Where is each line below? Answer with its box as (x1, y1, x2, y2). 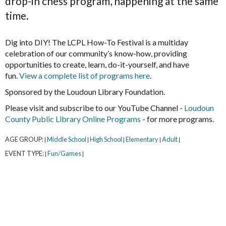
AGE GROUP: (5, 135, 44, 144)
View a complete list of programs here (19, 71, 150, 81)
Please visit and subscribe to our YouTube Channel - (5, 103, 184, 113)
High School (90, 135, 122, 144)
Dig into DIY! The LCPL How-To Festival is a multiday (5, 37, 188, 47)
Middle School (47, 135, 86, 144)
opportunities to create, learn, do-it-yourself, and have (5, 60, 189, 70)
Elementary (126, 135, 158, 144)
